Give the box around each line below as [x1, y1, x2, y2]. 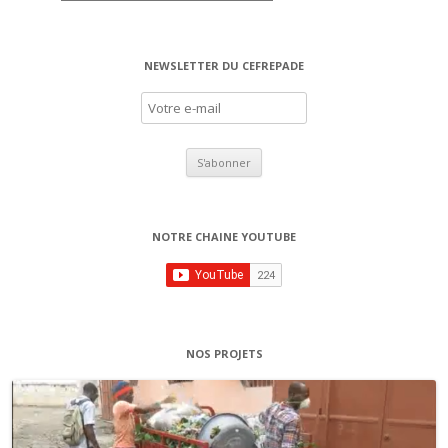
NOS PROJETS [185, 346, 263, 362]
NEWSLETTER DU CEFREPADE [144, 58, 304, 74]
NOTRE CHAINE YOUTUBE [152, 229, 296, 245]
